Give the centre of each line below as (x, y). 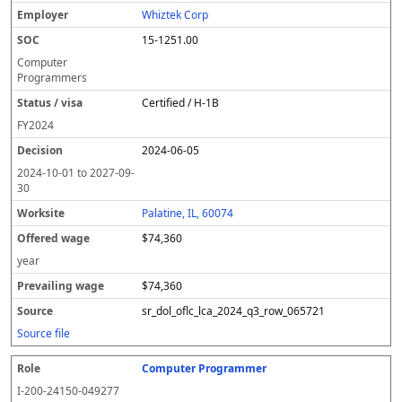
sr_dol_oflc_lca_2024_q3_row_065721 (234, 311)
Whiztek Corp (175, 15)
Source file (44, 333)
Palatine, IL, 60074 (188, 213)
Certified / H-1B (181, 103)
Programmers (52, 78)
